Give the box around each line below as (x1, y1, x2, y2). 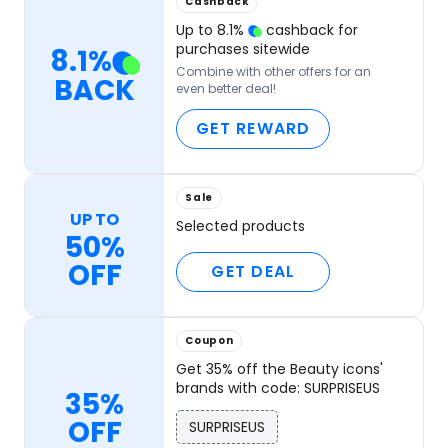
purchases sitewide (176, 39, 311, 60)
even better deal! (176, 80, 277, 98)
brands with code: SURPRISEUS (176, 378, 381, 399)
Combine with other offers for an (176, 63, 372, 81)
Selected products (176, 216, 306, 237)
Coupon (185, 333, 234, 349)
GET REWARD (196, 117, 311, 141)
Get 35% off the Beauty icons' (176, 359, 384, 380)
